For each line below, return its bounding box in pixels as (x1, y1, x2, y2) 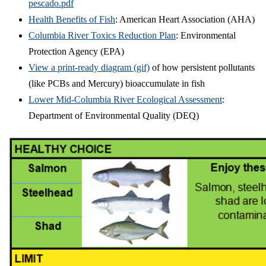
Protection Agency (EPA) (28, 46, 124, 56)
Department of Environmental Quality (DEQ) (28, 110, 199, 121)
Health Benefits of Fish (28, 14, 115, 24)
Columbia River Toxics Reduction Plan (28, 30, 176, 40)
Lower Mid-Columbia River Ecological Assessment (28, 94, 222, 104)
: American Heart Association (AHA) (115, 14, 255, 24)
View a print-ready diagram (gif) (28, 62, 150, 72)
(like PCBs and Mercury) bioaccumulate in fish (28, 78, 205, 88)
